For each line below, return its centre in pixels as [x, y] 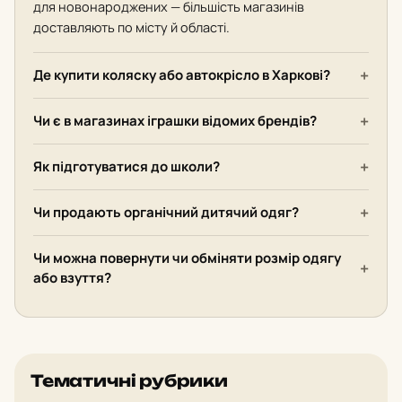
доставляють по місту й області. [131, 27]
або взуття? [72, 278]
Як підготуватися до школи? [127, 166]
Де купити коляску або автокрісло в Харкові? [182, 75]
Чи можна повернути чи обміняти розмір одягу [187, 258]
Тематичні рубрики [129, 380]
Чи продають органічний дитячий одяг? [166, 212]
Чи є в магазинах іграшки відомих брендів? [175, 121]
